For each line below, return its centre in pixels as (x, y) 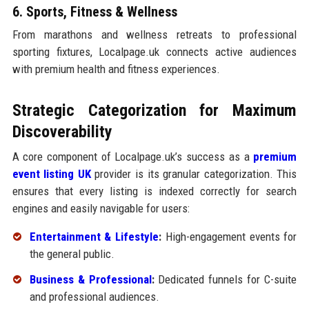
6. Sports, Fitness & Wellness (94, 11)
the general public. (72, 253)
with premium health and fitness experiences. (116, 69)
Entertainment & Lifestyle (94, 236)
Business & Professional (90, 280)
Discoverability (62, 131)
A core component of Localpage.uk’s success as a (133, 156)
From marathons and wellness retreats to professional (154, 34)
